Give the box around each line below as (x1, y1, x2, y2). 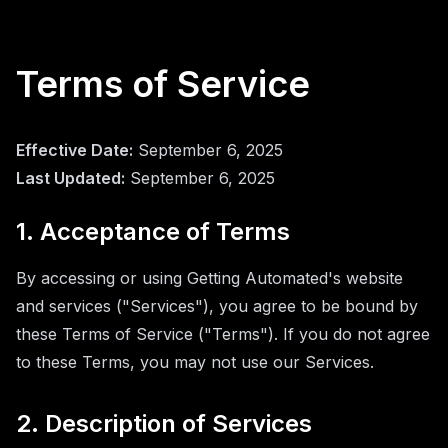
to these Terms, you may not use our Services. (16, 352, 374, 372)
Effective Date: (16, 140, 133, 160)
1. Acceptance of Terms (16, 217, 290, 246)
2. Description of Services (16, 409, 312, 438)
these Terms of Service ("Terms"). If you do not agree (16, 324, 430, 344)
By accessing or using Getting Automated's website (16, 268, 403, 288)
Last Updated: (16, 168, 125, 188)
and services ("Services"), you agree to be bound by (16, 296, 418, 316)
